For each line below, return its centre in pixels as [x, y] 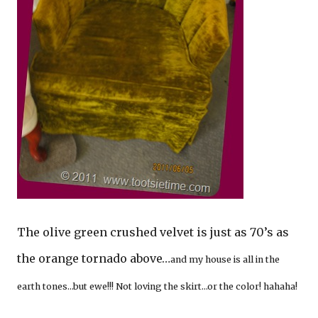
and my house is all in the [225, 260]
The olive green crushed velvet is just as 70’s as [153, 232]
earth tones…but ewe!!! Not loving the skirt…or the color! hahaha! [157, 287]
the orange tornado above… [94, 259]
